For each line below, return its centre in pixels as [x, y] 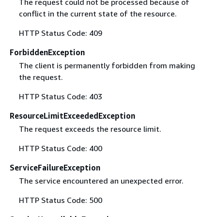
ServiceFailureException [55, 168]
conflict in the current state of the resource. [98, 13]
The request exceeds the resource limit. [90, 129]
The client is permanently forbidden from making [107, 65]
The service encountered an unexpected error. [101, 181]
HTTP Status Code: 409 [60, 33]
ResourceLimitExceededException [72, 116]
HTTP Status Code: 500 [60, 200]
